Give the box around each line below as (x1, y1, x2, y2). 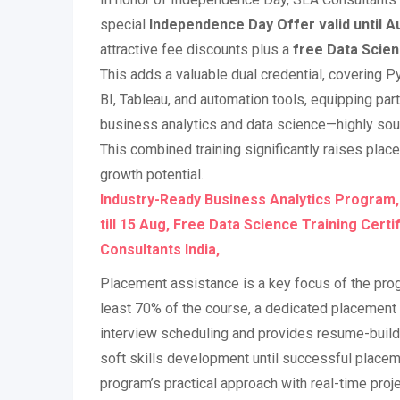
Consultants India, (100, 241, 220, 258)
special (100, 16, 149, 33)
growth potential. (100, 166, 204, 183)
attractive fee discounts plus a (100, 41, 293, 58)
